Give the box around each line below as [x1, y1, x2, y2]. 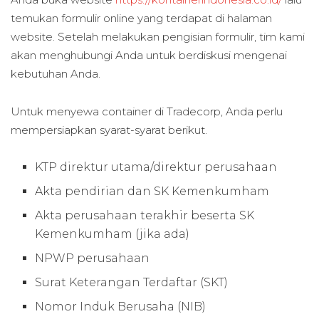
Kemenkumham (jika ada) [35, 226, 190, 241]
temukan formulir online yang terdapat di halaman [11, 11, 272, 26]
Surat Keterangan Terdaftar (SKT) [35, 275, 229, 289]
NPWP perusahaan [35, 251, 150, 265]
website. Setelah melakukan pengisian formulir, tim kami [11, 30, 305, 44]
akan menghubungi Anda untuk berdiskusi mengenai [11, 48, 287, 63]
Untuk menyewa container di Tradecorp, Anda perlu [11, 104, 283, 118]
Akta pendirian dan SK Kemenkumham [35, 184, 270, 198]
